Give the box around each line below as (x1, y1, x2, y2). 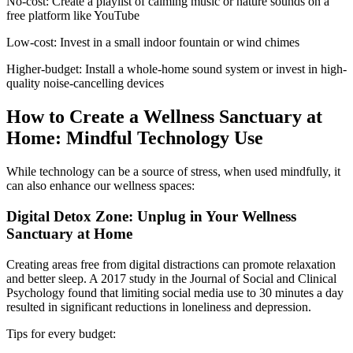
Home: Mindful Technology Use (6, 128, 263, 149)
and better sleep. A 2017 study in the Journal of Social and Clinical (6, 271, 336, 285)
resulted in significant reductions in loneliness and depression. (6, 299, 311, 314)
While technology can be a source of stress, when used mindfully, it (6, 165, 340, 179)
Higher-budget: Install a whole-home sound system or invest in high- (6, 62, 347, 76)
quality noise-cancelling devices (6, 76, 164, 91)
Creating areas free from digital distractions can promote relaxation (6, 257, 336, 271)
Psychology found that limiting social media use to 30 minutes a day (6, 285, 344, 299)
